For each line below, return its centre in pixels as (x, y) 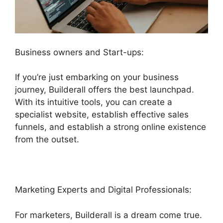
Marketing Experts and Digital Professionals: (103, 190)
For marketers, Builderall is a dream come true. (109, 215)
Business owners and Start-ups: (79, 52)
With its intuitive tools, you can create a (94, 102)
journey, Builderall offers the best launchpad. (105, 90)
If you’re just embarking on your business (97, 77)
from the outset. (47, 140)
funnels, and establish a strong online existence (111, 127)
